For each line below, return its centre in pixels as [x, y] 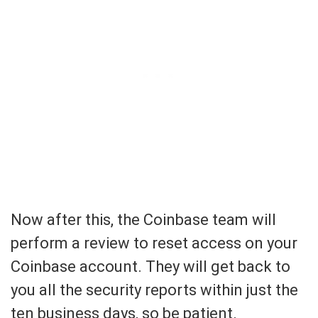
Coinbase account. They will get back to [150, 267]
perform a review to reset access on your [154, 243]
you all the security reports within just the [154, 290]
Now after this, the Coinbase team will [143, 220]
